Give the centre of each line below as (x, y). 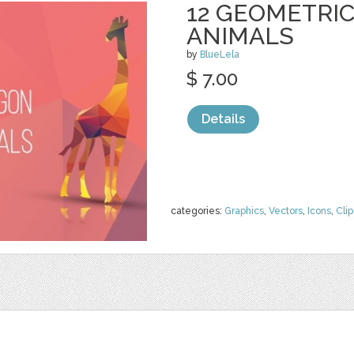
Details (223, 119)
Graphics (244, 211)
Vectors (286, 211)
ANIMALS (240, 36)
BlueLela (220, 55)
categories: (198, 211)
